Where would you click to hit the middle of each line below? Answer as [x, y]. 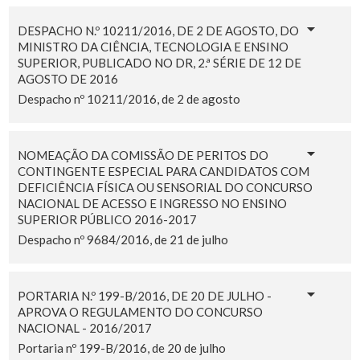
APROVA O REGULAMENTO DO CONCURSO [140, 311]
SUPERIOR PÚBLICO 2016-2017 [107, 219]
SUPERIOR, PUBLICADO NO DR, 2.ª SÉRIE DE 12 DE [159, 62]
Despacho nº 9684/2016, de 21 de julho [123, 239]
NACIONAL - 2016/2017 [84, 327]
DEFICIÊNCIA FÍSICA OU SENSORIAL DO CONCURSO [165, 187]
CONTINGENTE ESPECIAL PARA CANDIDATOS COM [163, 171]
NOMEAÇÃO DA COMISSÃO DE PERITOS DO [143, 155]
